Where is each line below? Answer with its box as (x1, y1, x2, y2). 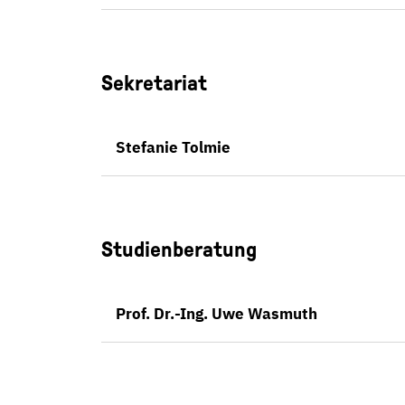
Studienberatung (101, 238, 257, 261)
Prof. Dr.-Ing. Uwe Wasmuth (116, 304, 317, 324)
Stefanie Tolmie (116, 137, 231, 157)
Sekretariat (101, 71, 207, 95)
